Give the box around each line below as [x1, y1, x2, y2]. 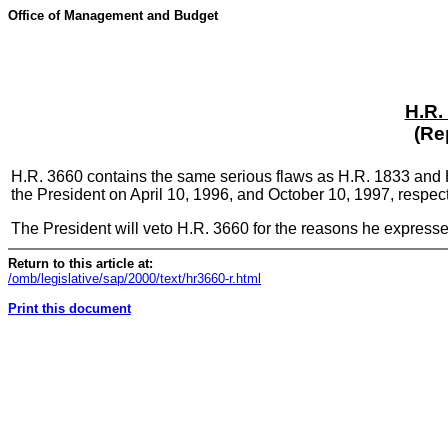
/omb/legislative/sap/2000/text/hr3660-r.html [8, 271, 261, 286]
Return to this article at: [8, 256, 153, 271]
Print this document [8, 301, 131, 316]
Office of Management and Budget [8, 8, 218, 23]
